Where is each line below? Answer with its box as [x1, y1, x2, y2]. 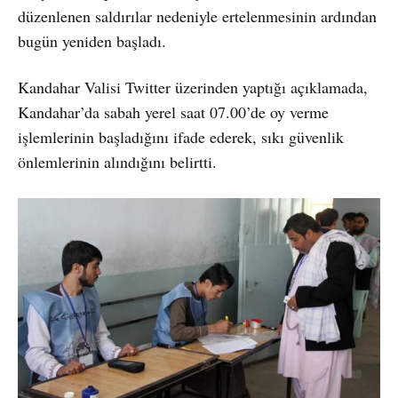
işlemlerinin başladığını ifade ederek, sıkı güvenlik [18, 125, 344, 147]
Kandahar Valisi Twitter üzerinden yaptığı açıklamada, [18, 76, 368, 98]
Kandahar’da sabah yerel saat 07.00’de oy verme [18, 100, 329, 123]
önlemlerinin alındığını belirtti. [18, 150, 217, 172]
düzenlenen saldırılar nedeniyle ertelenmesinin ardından [18, 4, 377, 27]
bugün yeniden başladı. [18, 29, 166, 52]
